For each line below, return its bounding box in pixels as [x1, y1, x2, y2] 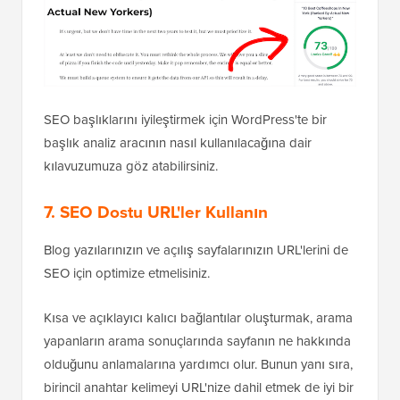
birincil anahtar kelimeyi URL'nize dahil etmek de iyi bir [44, 378, 354, 397]
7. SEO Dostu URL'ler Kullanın [44, 199, 268, 225]
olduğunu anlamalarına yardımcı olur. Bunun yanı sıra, [44, 354, 353, 374]
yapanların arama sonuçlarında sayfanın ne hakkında [44, 331, 351, 351]
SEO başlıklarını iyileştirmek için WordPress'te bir [44, 110, 327, 129]
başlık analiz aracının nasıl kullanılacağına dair [44, 133, 312, 153]
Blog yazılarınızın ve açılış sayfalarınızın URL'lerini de [44, 240, 348, 260]
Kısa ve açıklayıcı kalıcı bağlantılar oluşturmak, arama [44, 308, 353, 328]
